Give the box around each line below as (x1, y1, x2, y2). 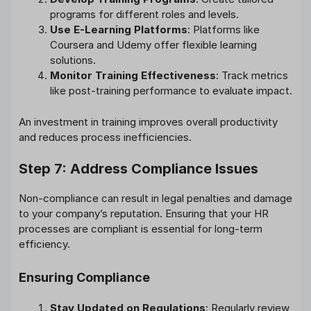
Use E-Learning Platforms (50, 23, 187, 37)
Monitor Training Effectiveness (50, 69, 216, 83)
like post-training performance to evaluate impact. (50, 84, 292, 98)
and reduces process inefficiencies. (19, 130, 192, 144)
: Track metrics (216, 69, 288, 83)
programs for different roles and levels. (50, 8, 239, 22)
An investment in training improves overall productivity (19, 115, 278, 128)
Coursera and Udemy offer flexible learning (50, 38, 257, 52)
